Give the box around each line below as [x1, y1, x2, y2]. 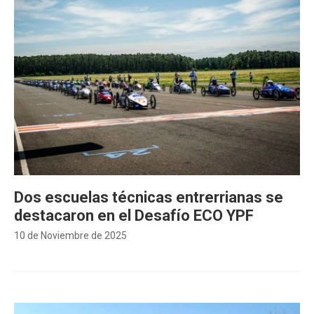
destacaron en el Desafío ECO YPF [14, 207, 254, 224]
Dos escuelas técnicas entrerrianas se [14, 189, 283, 206]
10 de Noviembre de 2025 [14, 230, 127, 241]
